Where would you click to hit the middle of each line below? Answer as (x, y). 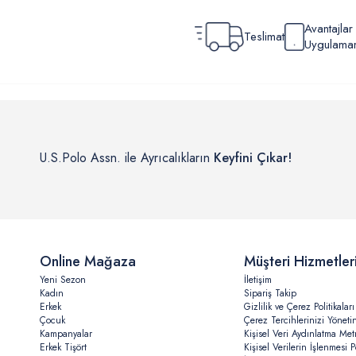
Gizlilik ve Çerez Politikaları (299, 307)
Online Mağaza (88, 262)
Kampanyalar (66, 334)
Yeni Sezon (63, 280)
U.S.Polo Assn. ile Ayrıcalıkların (127, 158)
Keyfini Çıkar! (253, 158)
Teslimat (264, 37)
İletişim (257, 280)
